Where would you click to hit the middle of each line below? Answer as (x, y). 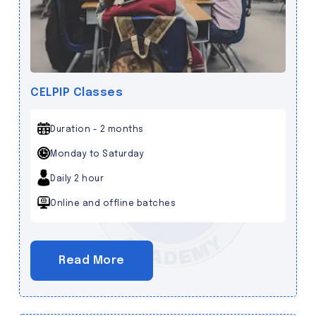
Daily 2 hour (77, 179)
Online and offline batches (113, 203)
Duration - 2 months (97, 129)
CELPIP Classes (77, 92)
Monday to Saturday (97, 154)
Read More (92, 260)
